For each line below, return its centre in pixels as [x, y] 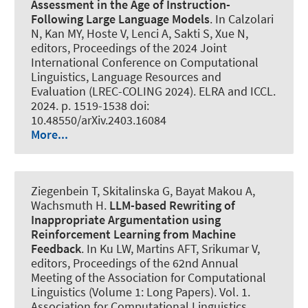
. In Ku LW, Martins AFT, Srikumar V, [170, 249]
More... [49, 135]
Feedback [56, 249]
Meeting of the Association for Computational [148, 278]
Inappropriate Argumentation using [126, 220]
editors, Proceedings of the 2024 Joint [129, 48]
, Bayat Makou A [211, 191]
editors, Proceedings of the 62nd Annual [135, 263]
